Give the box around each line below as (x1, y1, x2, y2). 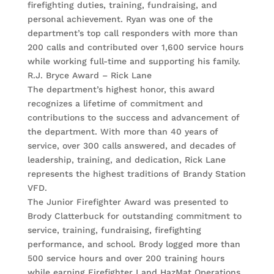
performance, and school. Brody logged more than (27, 239, 240, 250)
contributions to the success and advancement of (27, 113, 240, 123)
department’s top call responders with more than (27, 28, 238, 39)
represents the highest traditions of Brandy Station (27, 169, 246, 179)
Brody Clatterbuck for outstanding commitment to (27, 211, 242, 221)
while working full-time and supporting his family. (27, 56, 240, 67)
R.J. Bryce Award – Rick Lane (27, 70, 152, 81)
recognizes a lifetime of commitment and (27, 98, 203, 109)
